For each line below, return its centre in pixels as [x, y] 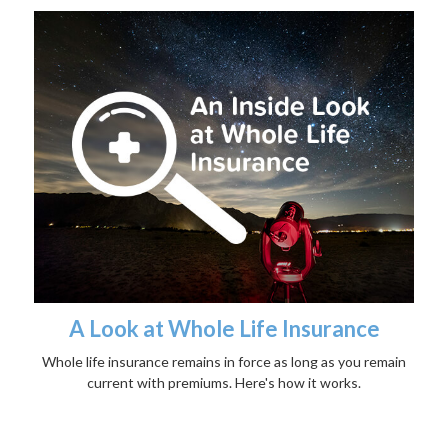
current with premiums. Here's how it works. [224, 382]
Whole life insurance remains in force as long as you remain [224, 361]
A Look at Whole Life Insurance [224, 328]
